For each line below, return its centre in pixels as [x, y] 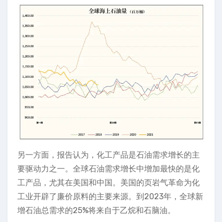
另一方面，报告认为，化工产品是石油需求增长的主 [109, 155]
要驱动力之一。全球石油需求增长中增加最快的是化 [109, 169]
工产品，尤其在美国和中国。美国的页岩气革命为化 [109, 183]
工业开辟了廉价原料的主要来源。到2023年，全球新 [110, 197]
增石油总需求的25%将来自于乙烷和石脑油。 [96, 211]
